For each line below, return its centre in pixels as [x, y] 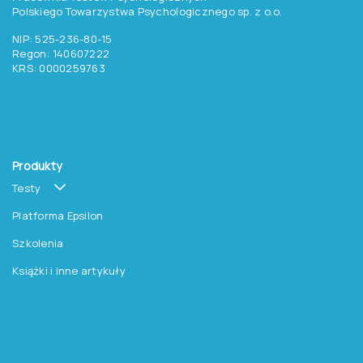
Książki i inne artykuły [69, 270]
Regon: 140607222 [61, 53]
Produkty [37, 165]
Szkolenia [38, 243]
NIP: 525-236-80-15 [62, 38]
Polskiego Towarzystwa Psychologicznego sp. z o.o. [147, 11]
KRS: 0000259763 [59, 68]
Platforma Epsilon [58, 215]
